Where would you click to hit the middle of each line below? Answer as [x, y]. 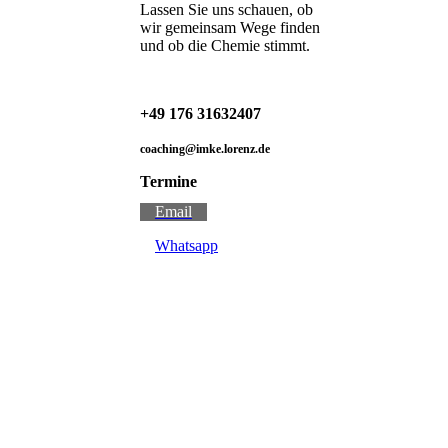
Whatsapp [186, 245]
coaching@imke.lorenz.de [205, 149]
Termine [168, 182]
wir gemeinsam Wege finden [230, 28]
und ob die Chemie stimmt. [225, 46]
